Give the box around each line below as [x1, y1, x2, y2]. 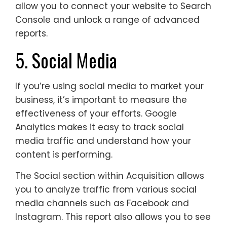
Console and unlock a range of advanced [15, 14, 200, 26]
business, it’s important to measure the [15, 94, 187, 106]
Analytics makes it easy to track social [15, 121, 184, 134]
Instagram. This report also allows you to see [15, 211, 211, 223]
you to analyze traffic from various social [15, 183, 197, 196]
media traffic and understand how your [15, 135, 191, 147]
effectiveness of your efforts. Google [15, 107, 177, 120]
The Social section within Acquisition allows [15, 170, 204, 182]
